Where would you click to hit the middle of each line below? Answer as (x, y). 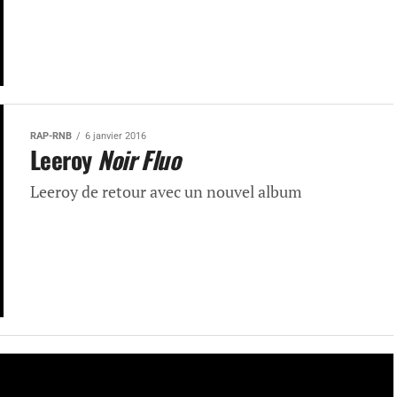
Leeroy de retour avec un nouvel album (166, 192)
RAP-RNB (51, 136)
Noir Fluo (139, 160)
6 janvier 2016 (116, 136)
